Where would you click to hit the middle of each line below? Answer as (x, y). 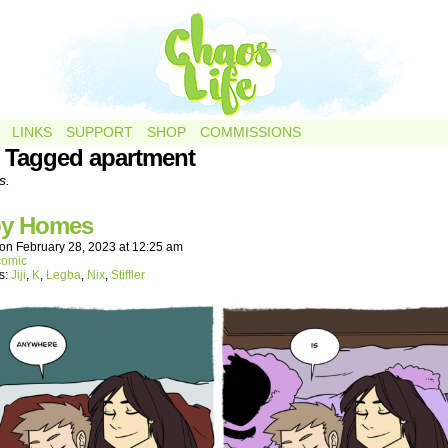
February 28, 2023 (66, 247)
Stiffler (128, 275)
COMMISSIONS (250, 132)
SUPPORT (99, 132)
